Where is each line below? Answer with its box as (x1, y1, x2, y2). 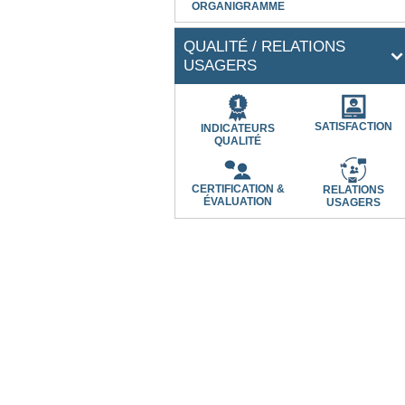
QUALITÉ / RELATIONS (184, 37, 346, 55)
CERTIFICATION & (191, 183, 285, 195)
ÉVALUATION (203, 195, 273, 208)
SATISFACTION (314, 120, 392, 133)
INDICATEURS (201, 122, 276, 135)
